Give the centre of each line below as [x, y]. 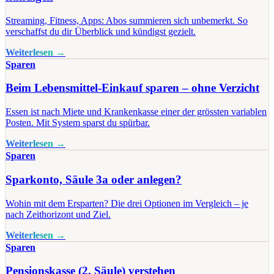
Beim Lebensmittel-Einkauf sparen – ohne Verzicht [132, 88]
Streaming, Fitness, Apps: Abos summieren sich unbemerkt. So [127, 20]
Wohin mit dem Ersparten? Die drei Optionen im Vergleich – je [127, 203]
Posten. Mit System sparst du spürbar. [78, 123]
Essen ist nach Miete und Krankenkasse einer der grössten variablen [136, 112]
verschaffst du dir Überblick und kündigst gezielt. [101, 31]
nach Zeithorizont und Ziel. [58, 214]
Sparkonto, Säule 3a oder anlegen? [94, 179]
